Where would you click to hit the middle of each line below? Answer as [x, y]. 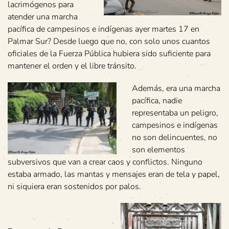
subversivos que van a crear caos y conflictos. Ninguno [105, 162]
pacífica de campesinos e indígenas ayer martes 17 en [104, 29]
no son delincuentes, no [175, 137]
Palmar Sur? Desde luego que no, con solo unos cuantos [109, 41]
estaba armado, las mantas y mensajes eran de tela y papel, [114, 174]
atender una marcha [43, 17]
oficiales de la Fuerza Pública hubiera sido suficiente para [109, 53]
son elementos [158, 150]
